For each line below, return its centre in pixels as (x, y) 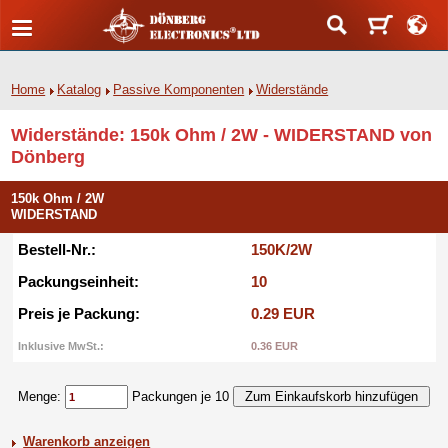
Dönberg (48, 156)
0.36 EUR (274, 346)
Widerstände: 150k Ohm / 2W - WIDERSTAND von (222, 134)
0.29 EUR (282, 313)
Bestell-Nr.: (56, 249)
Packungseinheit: (78, 281)
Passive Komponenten (179, 89)
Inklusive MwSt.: (60, 346)
